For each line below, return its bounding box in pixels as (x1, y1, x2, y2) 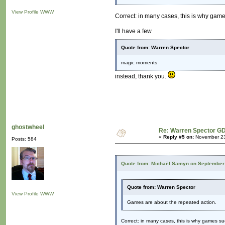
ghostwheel (12, 124, 44, 131)
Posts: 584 (12, 136, 37, 142)
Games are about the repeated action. (127, 199, 216, 205)
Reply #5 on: (163, 134, 194, 140)
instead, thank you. (115, 73, 168, 80)
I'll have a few (115, 28, 152, 35)
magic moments (121, 60, 157, 66)
